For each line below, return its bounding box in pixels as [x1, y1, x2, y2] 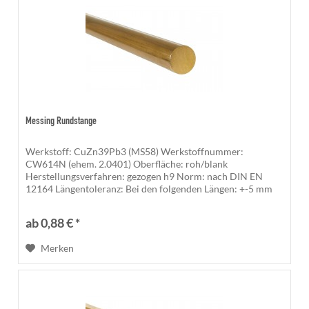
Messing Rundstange [26, 115, 97, 127]
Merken [41, 241, 74, 254]
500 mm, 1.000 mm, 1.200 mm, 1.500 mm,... [26, 195, 210, 207]
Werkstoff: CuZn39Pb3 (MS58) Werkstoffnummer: [26, 145, 244, 157]
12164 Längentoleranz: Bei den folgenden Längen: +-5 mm [26, 182, 273, 195]
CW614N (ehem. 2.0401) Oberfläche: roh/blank [26, 157, 228, 170]
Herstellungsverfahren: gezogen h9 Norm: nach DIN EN [26, 170, 263, 182]
